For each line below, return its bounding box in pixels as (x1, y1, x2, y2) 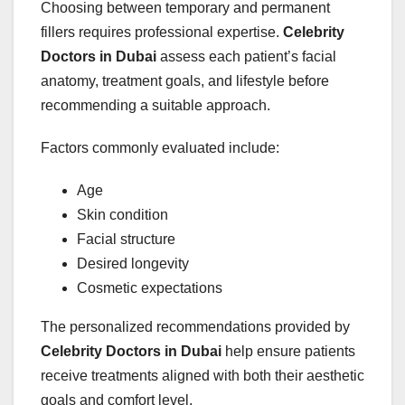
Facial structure (77, 231, 175, 247)
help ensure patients (221, 343, 355, 359)
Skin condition (77, 206, 168, 222)
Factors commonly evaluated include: (41, 139, 279, 155)
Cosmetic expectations (77, 279, 222, 296)
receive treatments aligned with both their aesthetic (41, 367, 364, 383)
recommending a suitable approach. (41, 97, 270, 113)
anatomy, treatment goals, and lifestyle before (41, 72, 329, 89)
